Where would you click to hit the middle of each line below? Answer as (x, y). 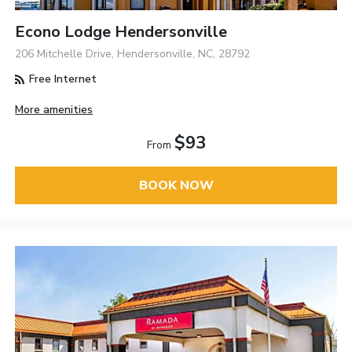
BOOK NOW (176, 185)
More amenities (54, 109)
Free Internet (62, 79)
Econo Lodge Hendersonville (121, 32)
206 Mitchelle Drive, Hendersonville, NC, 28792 (133, 54)
